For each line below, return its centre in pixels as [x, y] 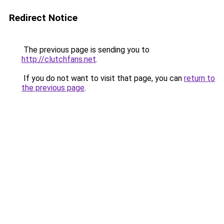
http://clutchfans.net [59, 59]
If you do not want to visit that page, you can [103, 78]
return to [199, 78]
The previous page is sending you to [85, 50]
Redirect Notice [43, 18]
